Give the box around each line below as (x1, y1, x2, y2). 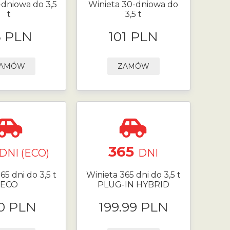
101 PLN (108, 28, 159, 44)
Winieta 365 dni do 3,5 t (86, 170, 181, 180)
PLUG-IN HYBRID (97, 180, 169, 190)
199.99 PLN (98, 199, 168, 215)
